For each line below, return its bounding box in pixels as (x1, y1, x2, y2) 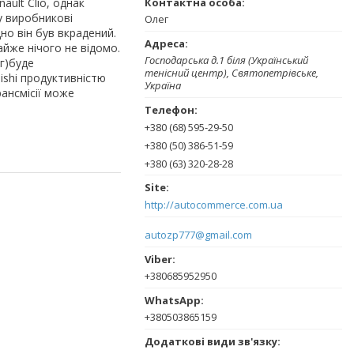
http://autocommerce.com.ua (145, 198, 283, 213)
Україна (145, 77, 181, 92)
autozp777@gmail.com (145, 227, 252, 242)
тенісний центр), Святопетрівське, (145, 65, 318, 80)
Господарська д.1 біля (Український (145, 52, 308, 67)
